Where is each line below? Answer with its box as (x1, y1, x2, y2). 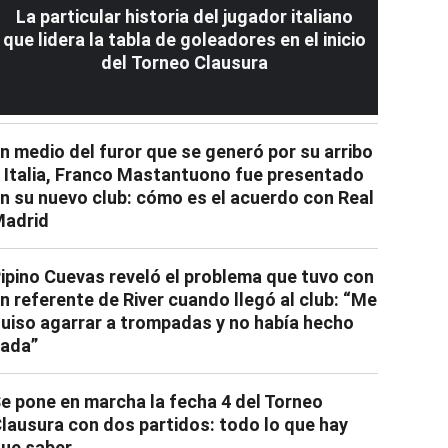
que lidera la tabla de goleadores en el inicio (2, 28, 366, 50)
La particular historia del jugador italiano (15, 5, 353, 27)
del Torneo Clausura (100, 51, 268, 73)
